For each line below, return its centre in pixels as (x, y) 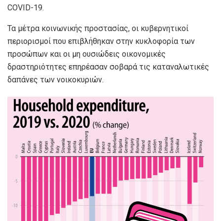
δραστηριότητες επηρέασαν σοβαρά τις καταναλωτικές (108, 67)
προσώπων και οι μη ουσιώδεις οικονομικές (87, 54)
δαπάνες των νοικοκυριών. (55, 79)
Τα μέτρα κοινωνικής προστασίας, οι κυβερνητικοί (98, 28)
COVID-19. (26, 7)
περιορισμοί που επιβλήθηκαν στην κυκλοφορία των (101, 41)
